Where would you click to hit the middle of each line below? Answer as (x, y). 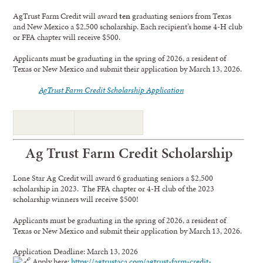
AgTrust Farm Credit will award (66, 16)
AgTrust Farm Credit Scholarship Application (111, 90)
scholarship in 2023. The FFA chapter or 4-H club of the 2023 (114, 189)
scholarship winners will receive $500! (76, 199)
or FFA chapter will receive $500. (67, 37)
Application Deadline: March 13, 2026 (76, 252)
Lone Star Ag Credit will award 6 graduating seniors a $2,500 (113, 178)
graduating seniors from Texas (181, 16)
